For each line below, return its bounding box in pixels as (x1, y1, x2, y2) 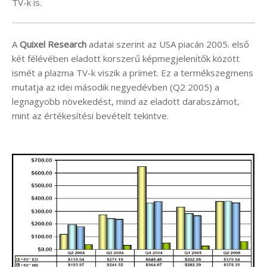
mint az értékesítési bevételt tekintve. (12, 109, 169, 122)
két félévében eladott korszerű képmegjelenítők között (12, 52, 240, 64)
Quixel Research (20, 38, 86, 50)
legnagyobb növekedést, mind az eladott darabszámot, (12, 95, 240, 107)
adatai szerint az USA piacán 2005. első (86, 38, 249, 50)
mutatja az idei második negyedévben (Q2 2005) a (12, 80, 219, 93)
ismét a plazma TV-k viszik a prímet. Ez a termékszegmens (12, 66, 253, 79)
